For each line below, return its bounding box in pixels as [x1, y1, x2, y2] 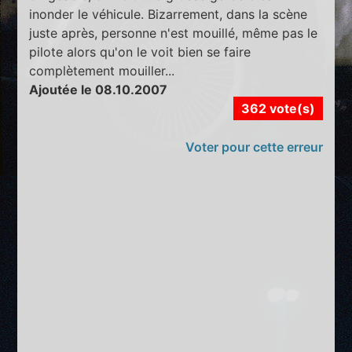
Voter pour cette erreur [185, 138, 323, 155]
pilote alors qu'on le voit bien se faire [29, 43, 251, 60]
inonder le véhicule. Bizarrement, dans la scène [29, 5, 308, 22]
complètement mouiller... [29, 62, 175, 79]
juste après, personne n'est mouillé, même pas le [29, 24, 318, 41]
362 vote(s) [240, 100, 315, 116]
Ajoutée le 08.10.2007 [29, 81, 168, 97]
